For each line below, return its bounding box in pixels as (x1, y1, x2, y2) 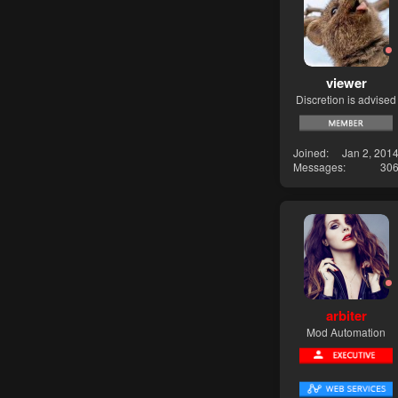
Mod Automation (306, 323, 386, 339)
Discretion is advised (296, 91, 396, 107)
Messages (293, 159, 343, 175)
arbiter (325, 305, 367, 325)
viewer (325, 72, 367, 92)
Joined (293, 145, 326, 161)
